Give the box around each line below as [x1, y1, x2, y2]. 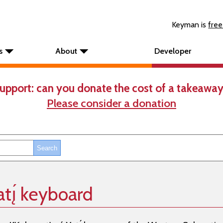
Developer [154, 46, 191, 56]
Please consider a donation [47, 96, 176, 110]
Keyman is [172, 20, 209, 29]
